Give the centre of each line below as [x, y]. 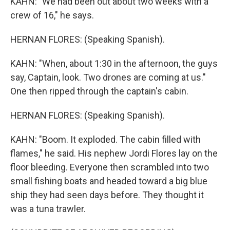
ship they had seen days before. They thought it [107, 195]
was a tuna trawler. [48, 209]
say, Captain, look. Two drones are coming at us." [108, 77]
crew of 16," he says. [52, 15]
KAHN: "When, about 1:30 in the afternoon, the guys [114, 63]
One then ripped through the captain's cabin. [99, 91]
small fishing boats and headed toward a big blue [109, 181]
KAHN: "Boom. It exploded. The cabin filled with [106, 139]
